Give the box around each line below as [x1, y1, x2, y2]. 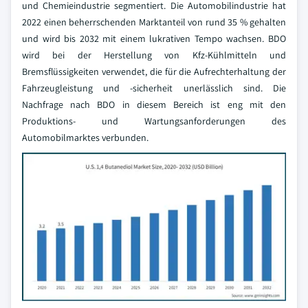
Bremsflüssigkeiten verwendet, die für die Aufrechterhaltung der [22, 65, 286, 78]
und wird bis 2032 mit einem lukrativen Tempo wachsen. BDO [22, 32, 286, 45]
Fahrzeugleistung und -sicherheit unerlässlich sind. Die [22, 82, 286, 94]
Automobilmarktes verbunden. [22, 131, 148, 144]
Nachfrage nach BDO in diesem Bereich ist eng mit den [22, 98, 286, 111]
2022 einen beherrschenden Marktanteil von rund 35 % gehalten [22, 16, 286, 28]
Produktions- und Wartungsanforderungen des [22, 115, 286, 127]
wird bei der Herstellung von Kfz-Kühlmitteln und [22, 49, 286, 61]
